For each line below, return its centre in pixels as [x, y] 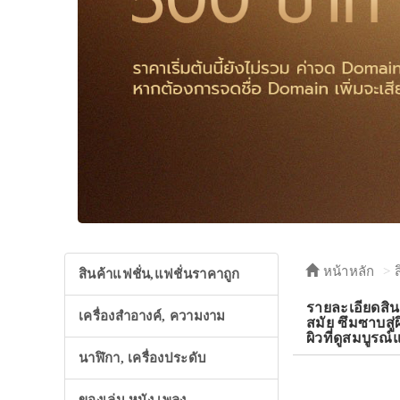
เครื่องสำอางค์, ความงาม [152, 317]
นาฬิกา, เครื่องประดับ [143, 358]
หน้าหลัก [347, 272]
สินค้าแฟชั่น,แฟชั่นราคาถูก [159, 275]
